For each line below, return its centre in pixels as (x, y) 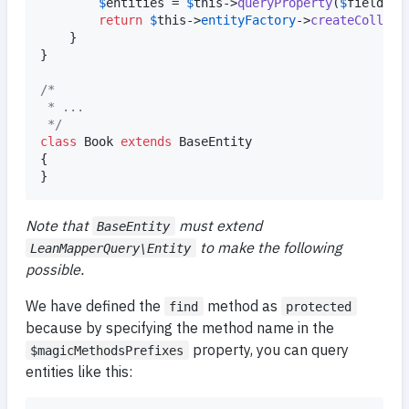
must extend (218, 225)
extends (146, 141)
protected (319, 306)
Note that (59, 225)
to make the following (268, 247)
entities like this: (79, 371)
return (121, 20)
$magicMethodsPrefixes (107, 350)
